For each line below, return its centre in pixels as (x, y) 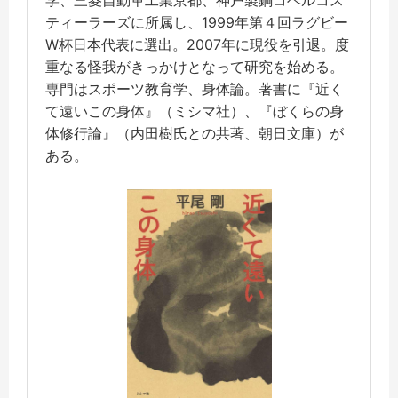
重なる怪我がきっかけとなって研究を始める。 (195, 66)
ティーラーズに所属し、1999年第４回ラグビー (197, 22)
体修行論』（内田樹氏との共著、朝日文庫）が (195, 133)
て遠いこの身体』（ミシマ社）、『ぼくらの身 (195, 111)
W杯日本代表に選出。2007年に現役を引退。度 (197, 44)
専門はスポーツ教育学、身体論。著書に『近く (195, 88)
